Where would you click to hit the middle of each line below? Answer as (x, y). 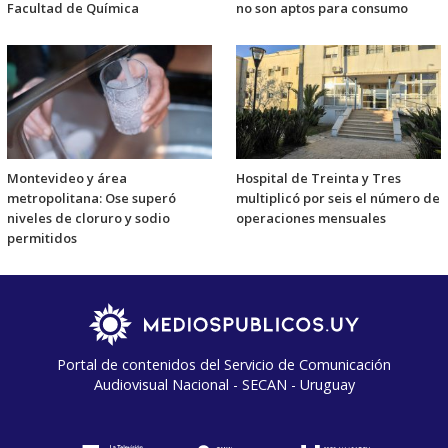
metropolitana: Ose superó (91, 198)
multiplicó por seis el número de (338, 198)
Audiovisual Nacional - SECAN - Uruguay (224, 385)
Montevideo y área (67, 178)
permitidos (42, 238)
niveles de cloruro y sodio (88, 218)
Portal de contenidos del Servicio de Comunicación (224, 365)
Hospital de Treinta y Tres (318, 178)
